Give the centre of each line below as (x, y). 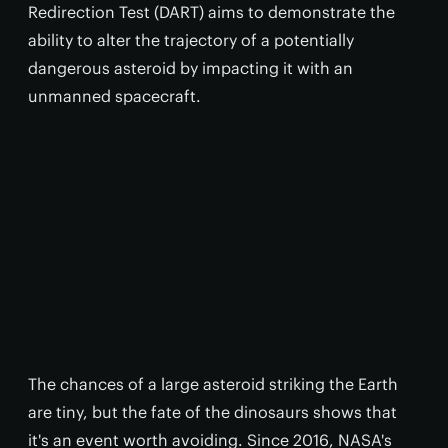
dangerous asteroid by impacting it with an (190, 68)
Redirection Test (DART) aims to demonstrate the (211, 12)
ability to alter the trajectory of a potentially (191, 40)
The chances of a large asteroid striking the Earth (213, 384)
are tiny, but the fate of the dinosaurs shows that (212, 412)
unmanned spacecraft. (114, 96)
